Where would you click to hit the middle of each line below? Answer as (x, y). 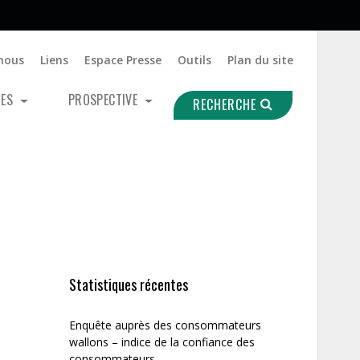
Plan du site (260, 59)
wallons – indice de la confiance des (162, 342)
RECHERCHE (227, 104)
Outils (194, 59)
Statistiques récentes (128, 284)
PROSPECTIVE (104, 99)
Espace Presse (123, 59)
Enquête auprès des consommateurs (165, 325)
